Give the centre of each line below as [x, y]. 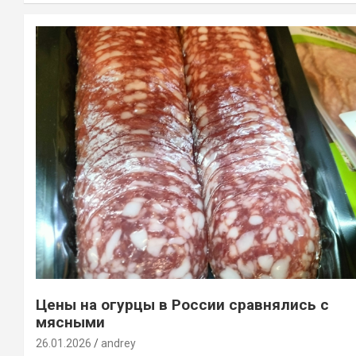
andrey [118, 343]
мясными [70, 322]
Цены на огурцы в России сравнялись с [182, 304]
